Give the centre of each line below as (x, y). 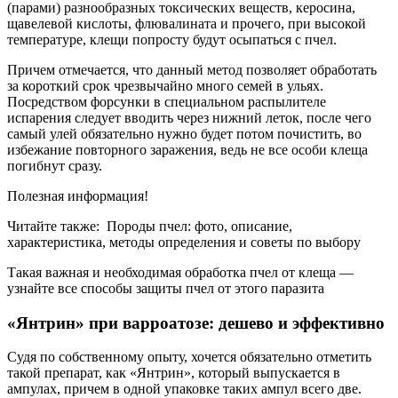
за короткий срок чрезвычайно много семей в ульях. (165, 86)
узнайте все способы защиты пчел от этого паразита (166, 288)
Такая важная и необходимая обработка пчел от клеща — (180, 272)
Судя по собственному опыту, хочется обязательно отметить (189, 357)
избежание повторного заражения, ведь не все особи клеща (187, 150)
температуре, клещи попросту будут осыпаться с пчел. (172, 40)
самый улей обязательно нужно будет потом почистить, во (184, 134)
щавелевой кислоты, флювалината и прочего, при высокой (187, 24)
